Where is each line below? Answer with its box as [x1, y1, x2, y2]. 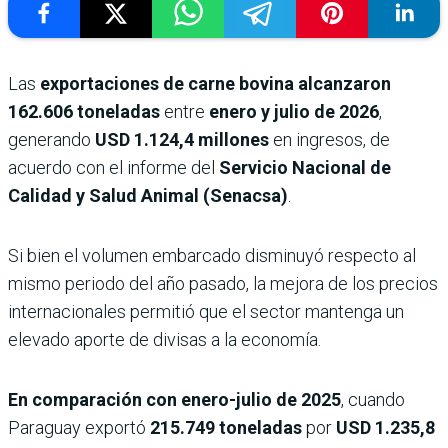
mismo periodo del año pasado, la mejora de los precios [8, 273, 438, 295]
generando [8, 129, 95, 151]
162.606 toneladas [8, 101, 160, 123]
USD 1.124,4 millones [95, 129, 269, 151]
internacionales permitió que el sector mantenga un [8, 301, 404, 323]
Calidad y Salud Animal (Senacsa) [8, 185, 288, 207]
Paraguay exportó [8, 417, 150, 439]
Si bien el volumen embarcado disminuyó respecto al [8, 245, 416, 267]
